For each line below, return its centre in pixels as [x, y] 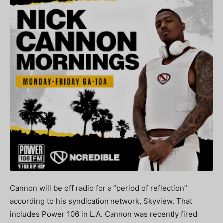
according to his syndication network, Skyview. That [101, 201]
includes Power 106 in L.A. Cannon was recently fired [104, 214]
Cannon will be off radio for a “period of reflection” [99, 188]
